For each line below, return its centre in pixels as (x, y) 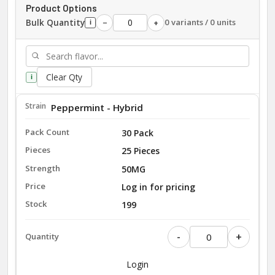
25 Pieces (140, 151)
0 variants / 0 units (200, 22)
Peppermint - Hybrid (97, 107)
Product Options (61, 8)
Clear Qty (64, 77)
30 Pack (137, 133)
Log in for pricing (158, 187)
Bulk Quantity (55, 22)
